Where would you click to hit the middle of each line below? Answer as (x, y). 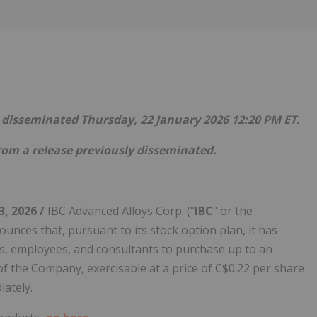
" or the (233, 211)
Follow (228, 40)
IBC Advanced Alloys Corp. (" (121, 211)
